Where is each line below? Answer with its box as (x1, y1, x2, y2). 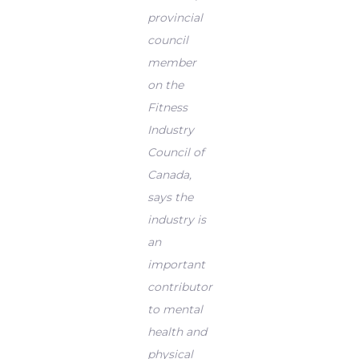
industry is (147, 212, 206, 227)
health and (147, 325, 207, 339)
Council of (147, 145, 204, 159)
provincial (147, 10, 203, 25)
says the (147, 190, 193, 204)
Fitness (147, 100, 188, 115)
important (147, 257, 205, 272)
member (147, 55, 196, 70)
